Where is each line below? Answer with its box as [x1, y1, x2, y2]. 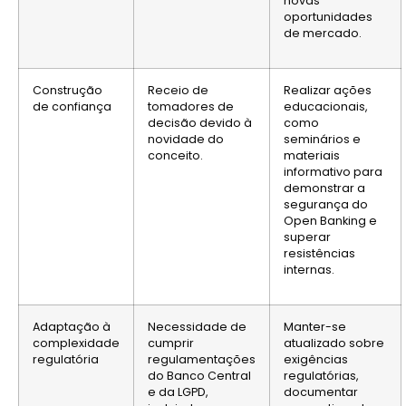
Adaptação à [33, 318, 111, 334]
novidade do [148, 130, 224, 147]
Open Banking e [284, 212, 377, 228]
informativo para [284, 163, 382, 179]
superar [284, 228, 331, 245]
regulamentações [148, 351, 256, 367]
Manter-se [284, 318, 346, 334]
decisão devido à [148, 114, 252, 130]
